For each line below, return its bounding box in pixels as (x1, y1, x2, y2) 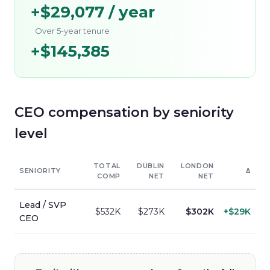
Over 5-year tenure (35, 26, 110, 36)
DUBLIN (137, 162, 165, 170)
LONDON (181, 162, 214, 170)
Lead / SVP (19, 199, 66, 210)
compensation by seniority (45, 104, 234, 121)
